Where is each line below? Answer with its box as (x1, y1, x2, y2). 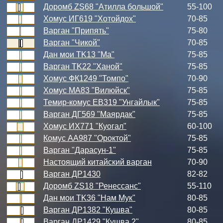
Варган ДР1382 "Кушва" (43, 206, 132, 214)
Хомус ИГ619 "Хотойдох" (43, 14, 136, 23)
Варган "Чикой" (43, 38, 100, 47)
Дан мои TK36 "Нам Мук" (43, 194, 135, 202)
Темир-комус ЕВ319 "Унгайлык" (43, 98, 160, 107)
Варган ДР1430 (43, 170, 101, 178)
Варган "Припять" (43, 26, 109, 35)
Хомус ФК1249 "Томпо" (43, 74, 128, 83)
